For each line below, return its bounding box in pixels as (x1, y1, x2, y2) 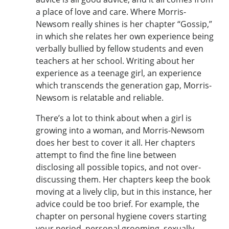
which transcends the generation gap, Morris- (36, 79, 212, 91)
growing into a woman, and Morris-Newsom (36, 124, 204, 136)
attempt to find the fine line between (36, 149, 176, 161)
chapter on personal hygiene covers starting (36, 210, 207, 222)
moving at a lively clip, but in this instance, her (36, 186, 212, 197)
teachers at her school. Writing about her (36, 55, 195, 66)
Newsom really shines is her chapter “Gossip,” (36, 18, 212, 30)
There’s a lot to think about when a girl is (36, 112, 192, 124)
